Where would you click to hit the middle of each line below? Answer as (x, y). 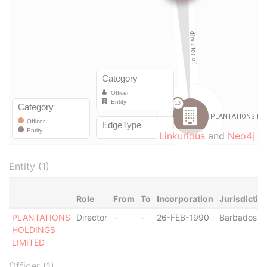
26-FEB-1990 (183, 217)
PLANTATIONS (41, 217)
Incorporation (185, 199)
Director (91, 217)
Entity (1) (29, 166)
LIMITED (28, 242)
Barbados (238, 217)
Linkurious (182, 136)
